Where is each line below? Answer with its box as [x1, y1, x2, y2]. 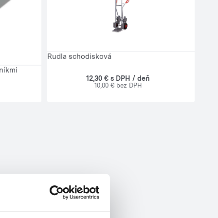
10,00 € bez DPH [94, 81, 142, 89]
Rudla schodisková [47, 52, 111, 61]
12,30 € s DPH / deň [86, 74, 150, 82]
